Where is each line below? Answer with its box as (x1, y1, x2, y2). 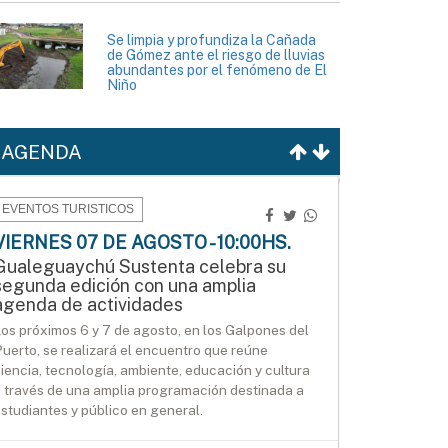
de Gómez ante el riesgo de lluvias (107, 47, 325, 64)
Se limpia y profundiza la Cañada (107, 32, 316, 49)
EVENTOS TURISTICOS (2, 202, 134, 217)
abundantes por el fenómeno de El (107, 62, 327, 79)
